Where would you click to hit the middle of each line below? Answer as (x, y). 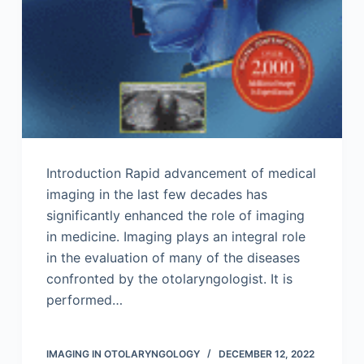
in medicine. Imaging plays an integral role (175, 236)
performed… (84, 299)
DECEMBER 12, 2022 (266, 353)
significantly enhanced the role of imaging (175, 215)
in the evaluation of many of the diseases (173, 257)
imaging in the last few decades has (156, 194)
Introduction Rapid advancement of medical (181, 173)
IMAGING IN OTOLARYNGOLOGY (123, 353)
